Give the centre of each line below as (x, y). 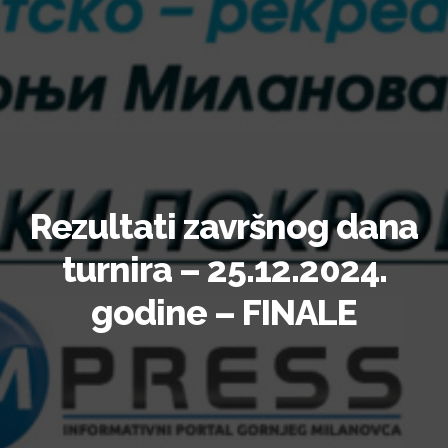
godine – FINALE (224, 312)
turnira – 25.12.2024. (224, 269)
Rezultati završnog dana (224, 226)
